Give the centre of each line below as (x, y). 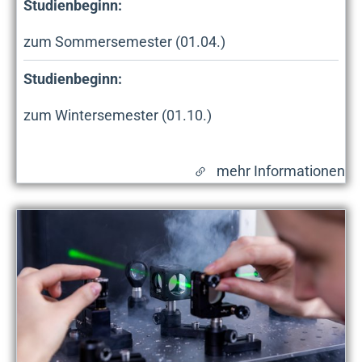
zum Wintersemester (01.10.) (118, 115)
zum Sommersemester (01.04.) (124, 41)
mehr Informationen (281, 170)
